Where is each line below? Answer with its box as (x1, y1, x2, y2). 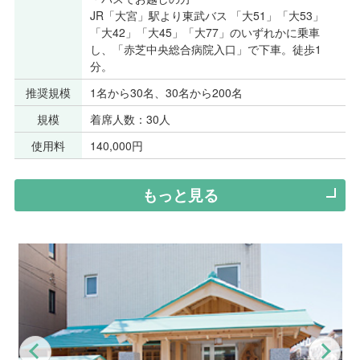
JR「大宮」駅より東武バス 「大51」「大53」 (89, 6, 324, 23)
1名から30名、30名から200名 (89, 84, 243, 100)
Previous (50, 344, 101, 358)
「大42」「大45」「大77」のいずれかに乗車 (89, 23, 320, 40)
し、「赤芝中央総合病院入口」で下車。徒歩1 (89, 40, 321, 57)
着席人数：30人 (89, 110, 170, 127)
